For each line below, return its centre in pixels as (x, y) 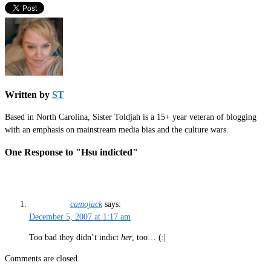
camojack (86, 204)
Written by (28, 95)
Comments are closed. (42, 258)
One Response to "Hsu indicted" (71, 152)
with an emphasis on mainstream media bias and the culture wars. (117, 130)
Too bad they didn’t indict (75, 238)
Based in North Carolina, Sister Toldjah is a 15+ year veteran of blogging (131, 117)
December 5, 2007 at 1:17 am (80, 217)
